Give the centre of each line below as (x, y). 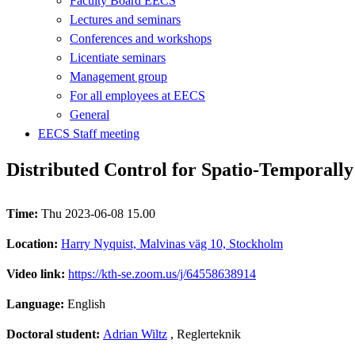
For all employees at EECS (137, 95)
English (86, 303)
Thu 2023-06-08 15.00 (98, 213)
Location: (34, 243)
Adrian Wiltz (135, 334)
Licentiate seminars (118, 57)
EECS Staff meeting (89, 133)
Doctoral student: (55, 334)
